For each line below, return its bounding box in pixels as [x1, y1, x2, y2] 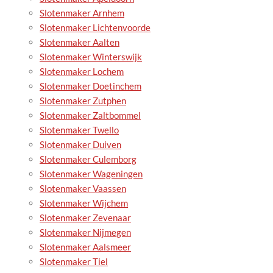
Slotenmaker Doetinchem [40, 80, 141, 92]
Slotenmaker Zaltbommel [40, 110, 141, 121]
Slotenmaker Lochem [40, 66, 124, 77]
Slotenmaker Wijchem [40, 197, 128, 209]
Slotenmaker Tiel [40, 256, 108, 268]
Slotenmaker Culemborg [40, 154, 136, 165]
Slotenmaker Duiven [40, 139, 121, 151]
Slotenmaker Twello [40, 124, 119, 136]
